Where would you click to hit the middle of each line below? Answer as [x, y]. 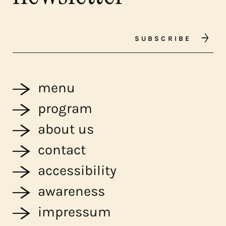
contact [62, 150]
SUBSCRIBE [163, 38]
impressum [74, 212]
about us [66, 129]
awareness [71, 191]
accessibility [77, 171]
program [65, 109]
